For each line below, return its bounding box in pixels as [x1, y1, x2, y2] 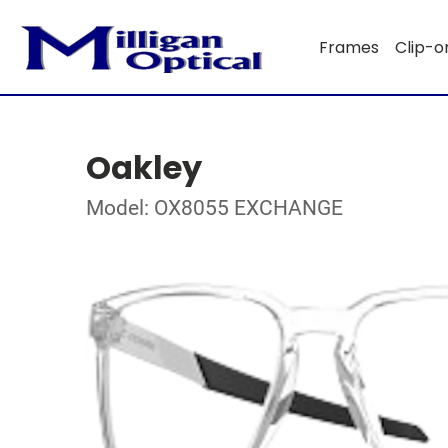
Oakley [86, 145, 202, 190]
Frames [318, 35, 379, 59]
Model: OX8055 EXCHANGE [86, 196, 343, 220]
